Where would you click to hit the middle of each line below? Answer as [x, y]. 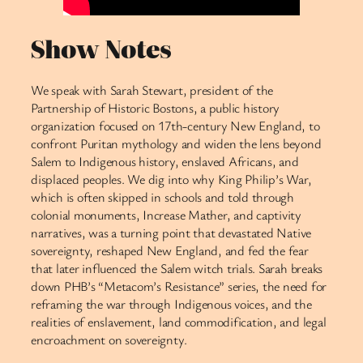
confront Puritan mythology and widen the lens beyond [176, 144]
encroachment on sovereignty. [109, 340]
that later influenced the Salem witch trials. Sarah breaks [177, 269]
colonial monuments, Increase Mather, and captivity [167, 215]
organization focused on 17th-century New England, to [175, 126]
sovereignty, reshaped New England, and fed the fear [170, 251]
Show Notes [101, 48]
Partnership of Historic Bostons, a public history [156, 108]
